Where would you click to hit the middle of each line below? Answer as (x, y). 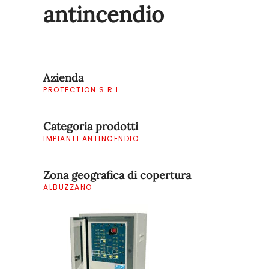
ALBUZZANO (68, 187)
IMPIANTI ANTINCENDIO (91, 138)
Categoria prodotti (91, 126)
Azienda (63, 78)
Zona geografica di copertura (117, 175)
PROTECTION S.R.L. (83, 90)
